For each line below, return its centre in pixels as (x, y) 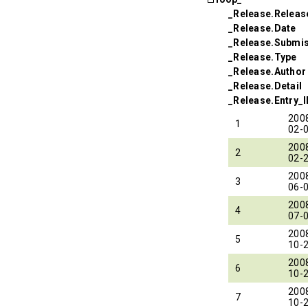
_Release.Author (267, 71)
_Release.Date (262, 28)
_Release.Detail (265, 86)
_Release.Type (263, 57)
